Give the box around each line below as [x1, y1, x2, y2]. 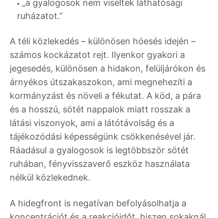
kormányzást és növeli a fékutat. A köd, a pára [10, 91, 201, 101]
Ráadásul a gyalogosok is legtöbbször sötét [10, 145, 189, 156]
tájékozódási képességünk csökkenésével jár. [10, 131, 196, 142]
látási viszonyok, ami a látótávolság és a [10, 118, 174, 128]
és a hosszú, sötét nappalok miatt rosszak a [10, 104, 190, 115]
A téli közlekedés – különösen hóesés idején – [10, 36, 196, 47]
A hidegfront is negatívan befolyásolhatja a [10, 198, 186, 209]
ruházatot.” [17, 11, 63, 21]
